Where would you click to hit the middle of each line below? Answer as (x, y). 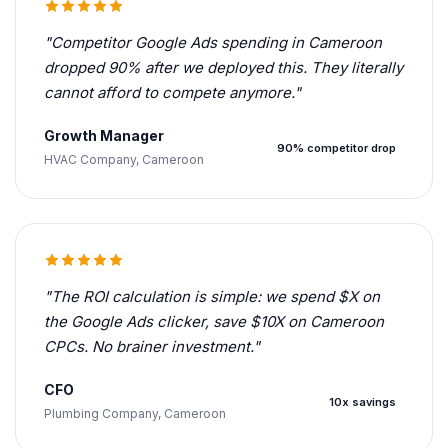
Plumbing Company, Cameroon (135, 413)
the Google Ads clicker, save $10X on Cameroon (214, 321)
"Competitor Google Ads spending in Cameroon (213, 42)
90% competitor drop (336, 147)
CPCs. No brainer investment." (152, 346)
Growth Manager (104, 135)
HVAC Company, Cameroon (124, 159)
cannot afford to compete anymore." (172, 92)
